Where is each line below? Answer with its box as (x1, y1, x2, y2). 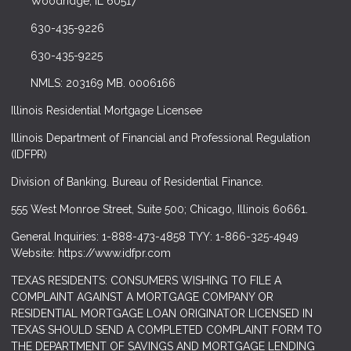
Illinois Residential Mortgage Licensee (11, 103, 202, 117)
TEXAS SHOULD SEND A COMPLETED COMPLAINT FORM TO (11, 323, 322, 336)
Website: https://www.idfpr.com (11, 246, 171, 259)
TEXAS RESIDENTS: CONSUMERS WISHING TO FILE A (11, 273, 281, 287)
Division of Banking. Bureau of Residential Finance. (11, 175, 263, 188)
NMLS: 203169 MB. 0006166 (30, 76, 175, 89)
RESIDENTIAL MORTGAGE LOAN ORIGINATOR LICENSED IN (11, 306, 313, 320)
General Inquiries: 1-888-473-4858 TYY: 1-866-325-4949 (11, 230, 299, 243)
